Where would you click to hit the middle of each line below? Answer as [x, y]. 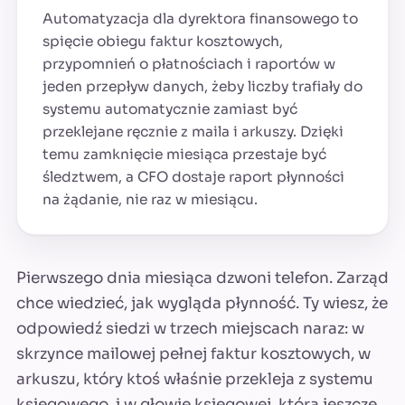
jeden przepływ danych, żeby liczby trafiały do [202, 87]
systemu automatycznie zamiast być [170, 109]
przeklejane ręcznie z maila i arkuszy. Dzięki [193, 132]
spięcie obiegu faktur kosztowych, [163, 42]
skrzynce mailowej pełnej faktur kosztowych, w [193, 354]
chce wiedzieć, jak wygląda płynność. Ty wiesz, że [202, 304]
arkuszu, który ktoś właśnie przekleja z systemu [195, 380]
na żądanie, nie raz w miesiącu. [150, 200]
